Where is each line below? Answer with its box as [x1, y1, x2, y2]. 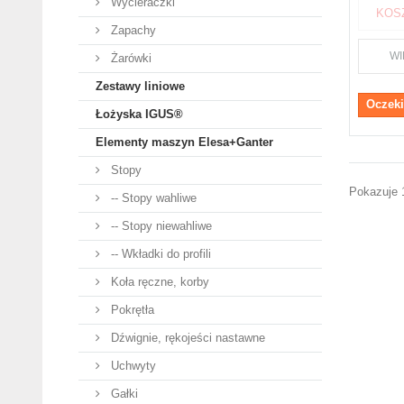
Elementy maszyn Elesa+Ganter [96, 135, 273, 149]
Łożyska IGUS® [96, 107, 183, 121]
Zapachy [107, 23, 156, 37]
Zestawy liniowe [96, 79, 185, 93]
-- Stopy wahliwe [107, 191, 197, 205]
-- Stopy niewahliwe [107, 219, 212, 233]
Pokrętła [107, 303, 154, 317]
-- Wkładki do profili [107, 247, 211, 261]
